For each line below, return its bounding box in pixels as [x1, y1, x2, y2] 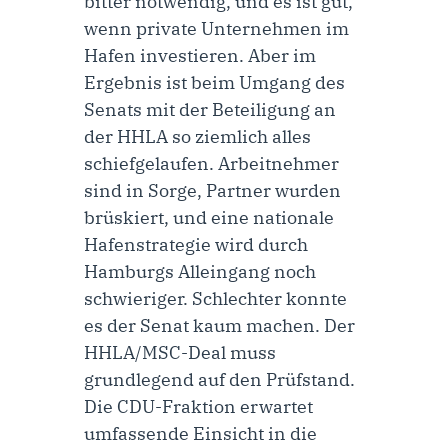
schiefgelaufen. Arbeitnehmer [84, 152, 339, 176]
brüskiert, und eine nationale [84, 206, 334, 230]
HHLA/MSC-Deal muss [84, 341, 276, 365]
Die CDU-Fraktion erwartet [84, 395, 313, 419]
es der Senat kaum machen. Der [84, 314, 355, 338]
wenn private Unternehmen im [84, 17, 349, 41]
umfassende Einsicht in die [84, 422, 317, 446]
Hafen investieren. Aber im [84, 44, 316, 68]
